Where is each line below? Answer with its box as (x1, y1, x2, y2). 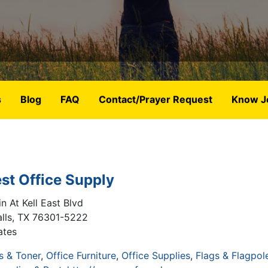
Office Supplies (121, 249, 191, 261)
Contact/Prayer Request (98, 93, 212, 106)
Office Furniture (46, 249, 117, 261)
